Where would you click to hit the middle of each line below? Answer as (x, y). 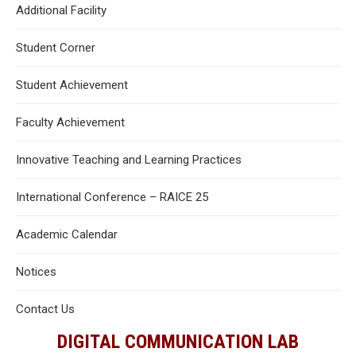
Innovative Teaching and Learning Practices (129, 160)
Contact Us (45, 309)
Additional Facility (61, 10)
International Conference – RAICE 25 (112, 197)
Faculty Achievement (70, 122)
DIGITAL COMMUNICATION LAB (178, 342)
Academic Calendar (67, 234)
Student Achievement (72, 85)
